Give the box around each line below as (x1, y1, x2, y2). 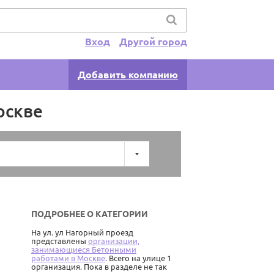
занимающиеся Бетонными (31, 245, 136, 254)
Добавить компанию (78, 69, 178, 81)
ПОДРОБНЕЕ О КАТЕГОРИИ (31, 209, 148, 220)
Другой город (119, 36, 187, 47)
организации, (88, 237, 139, 246)
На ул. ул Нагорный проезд (31, 228, 133, 237)
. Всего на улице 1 (105, 254, 171, 263)
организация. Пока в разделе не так (31, 262, 167, 272)
